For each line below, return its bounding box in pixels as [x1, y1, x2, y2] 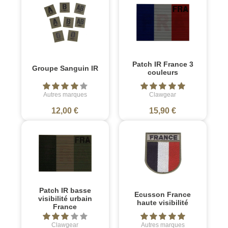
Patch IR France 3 [132, 60, 193, 68]
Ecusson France [134, 190, 191, 198]
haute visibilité [137, 198, 189, 207]
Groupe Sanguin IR [32, 64, 98, 72]
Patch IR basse [39, 186, 91, 194]
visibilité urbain [38, 194, 92, 203]
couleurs [147, 68, 178, 76]
